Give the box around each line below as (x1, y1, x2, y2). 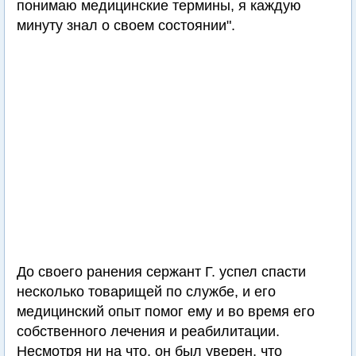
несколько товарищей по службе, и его (17, 284, 276, 300)
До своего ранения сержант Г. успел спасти (17, 264, 306, 280)
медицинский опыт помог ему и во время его (17, 304, 315, 319)
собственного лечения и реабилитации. (17, 323, 280, 339)
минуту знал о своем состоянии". (17, 17, 235, 33)
